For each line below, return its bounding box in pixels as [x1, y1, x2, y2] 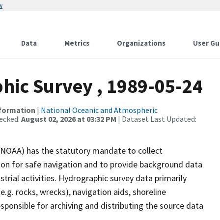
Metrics [64, 38, 89, 48]
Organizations [117, 38, 165, 48]
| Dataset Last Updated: [116, 114, 196, 124]
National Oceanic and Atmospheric [41, 105, 158, 115]
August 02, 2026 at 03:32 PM [21, 114, 116, 124]
